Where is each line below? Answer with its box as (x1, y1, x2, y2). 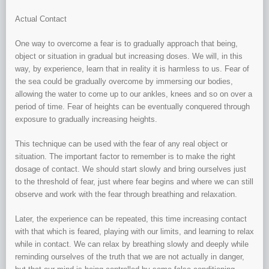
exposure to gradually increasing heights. (15, 115, 157, 124)
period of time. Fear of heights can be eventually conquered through (15, 102, 250, 112)
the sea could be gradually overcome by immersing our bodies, (15, 77, 233, 86)
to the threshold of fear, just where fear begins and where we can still (15, 177, 253, 187)
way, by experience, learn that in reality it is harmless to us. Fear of (15, 64, 249, 74)
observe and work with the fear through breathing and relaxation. (15, 190, 237, 199)
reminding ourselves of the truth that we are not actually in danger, (15, 252, 244, 262)
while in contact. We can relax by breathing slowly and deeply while (15, 240, 249, 249)
